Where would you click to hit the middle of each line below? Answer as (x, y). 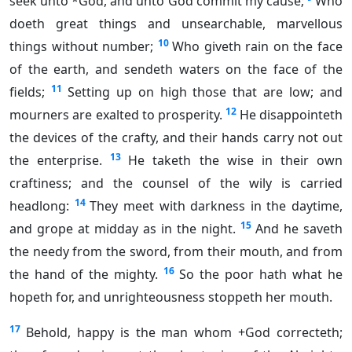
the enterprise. (56, 161)
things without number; (82, 47)
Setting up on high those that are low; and (205, 92)
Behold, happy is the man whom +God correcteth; (184, 333)
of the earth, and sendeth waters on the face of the (176, 70)
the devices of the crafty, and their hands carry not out (176, 138)
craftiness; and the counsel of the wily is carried (176, 183)
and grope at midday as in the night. (123, 229)
